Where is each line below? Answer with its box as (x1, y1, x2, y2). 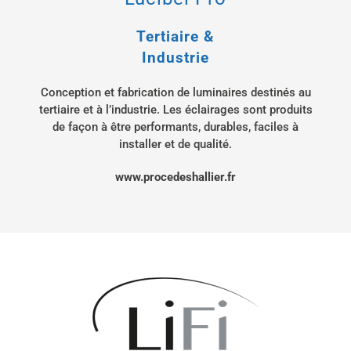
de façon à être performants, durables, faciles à (52, 119, 299, 134)
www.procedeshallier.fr (115, 169, 236, 184)
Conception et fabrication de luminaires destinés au (40, 85, 311, 100)
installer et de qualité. (119, 136, 232, 151)
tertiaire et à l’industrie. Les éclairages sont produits (38, 102, 313, 117)
